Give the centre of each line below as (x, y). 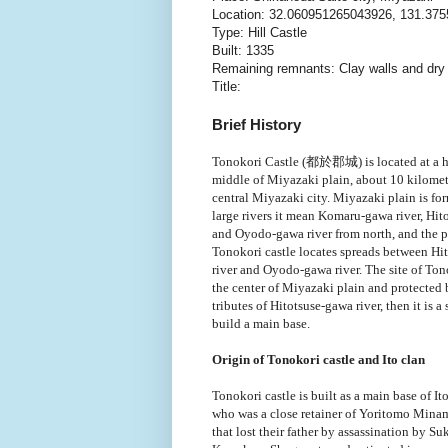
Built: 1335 (243, 50)
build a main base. (261, 323)
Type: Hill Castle (259, 32)
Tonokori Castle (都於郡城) (287, 161)
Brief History (256, 124)
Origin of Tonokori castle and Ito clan (318, 359)
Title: (226, 86)
